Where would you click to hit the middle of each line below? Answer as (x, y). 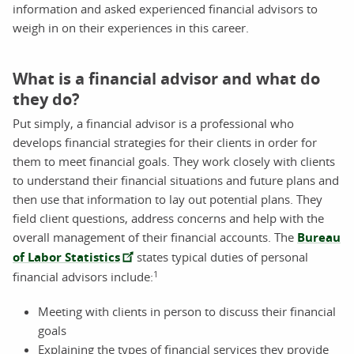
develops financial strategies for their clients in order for (165, 142)
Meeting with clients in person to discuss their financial (187, 311)
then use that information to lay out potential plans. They (168, 199)
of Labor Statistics (66, 257)
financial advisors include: (83, 276)
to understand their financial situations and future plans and (176, 180)
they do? (46, 99)
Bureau (319, 237)
